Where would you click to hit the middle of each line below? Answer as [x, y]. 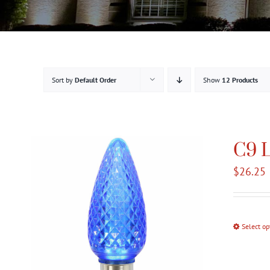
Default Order [96, 80]
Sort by [63, 80]
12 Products [240, 80]
